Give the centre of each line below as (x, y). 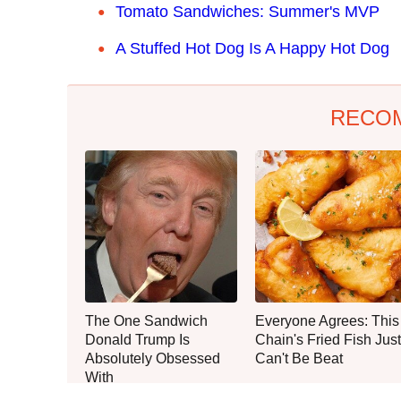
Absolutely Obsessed (153, 358)
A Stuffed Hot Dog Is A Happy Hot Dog (252, 48)
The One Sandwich (146, 320)
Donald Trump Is (137, 339)
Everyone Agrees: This (327, 320)
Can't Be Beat (299, 358)
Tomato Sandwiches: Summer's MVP (247, 11)
